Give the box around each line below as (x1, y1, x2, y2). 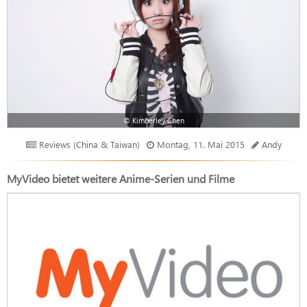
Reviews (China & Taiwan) (36, 138, 140, 151)
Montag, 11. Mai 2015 (156, 138, 245, 151)
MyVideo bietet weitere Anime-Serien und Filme (7, 171, 234, 186)
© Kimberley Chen (123, 115, 184, 126)
